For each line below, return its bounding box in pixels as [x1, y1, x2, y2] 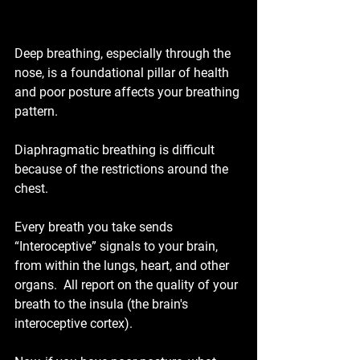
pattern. [14, 104, 58, 120]
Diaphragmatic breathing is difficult [14, 142, 218, 158]
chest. [14, 181, 48, 197]
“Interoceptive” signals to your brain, [14, 239, 221, 255]
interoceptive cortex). [14, 316, 133, 332]
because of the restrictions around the [14, 162, 231, 178]
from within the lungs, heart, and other [14, 258, 232, 274]
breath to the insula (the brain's [14, 297, 191, 313]
